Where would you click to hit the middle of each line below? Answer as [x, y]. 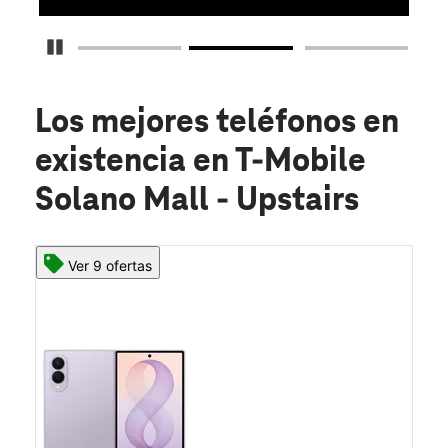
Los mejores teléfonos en [217, 123]
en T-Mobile [279, 162]
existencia [114, 162]
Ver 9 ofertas [110, 266]
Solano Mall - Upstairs [197, 201]
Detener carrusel [117, 47]
